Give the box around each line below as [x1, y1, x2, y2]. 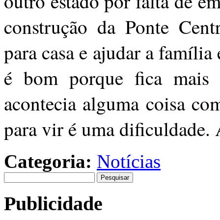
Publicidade [4, 192, 103, 215]
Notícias [97, 151, 161, 172]
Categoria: [4, 151, 92, 172]
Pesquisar [3, 172, 33, 180]
